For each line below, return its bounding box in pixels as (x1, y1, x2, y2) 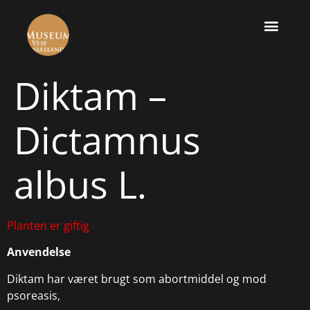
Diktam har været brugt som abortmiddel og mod (7, 271, 266, 286)
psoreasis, (7, 287, 60, 303)
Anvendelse (7, 244, 71, 260)
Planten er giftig (7, 218, 89, 234)
